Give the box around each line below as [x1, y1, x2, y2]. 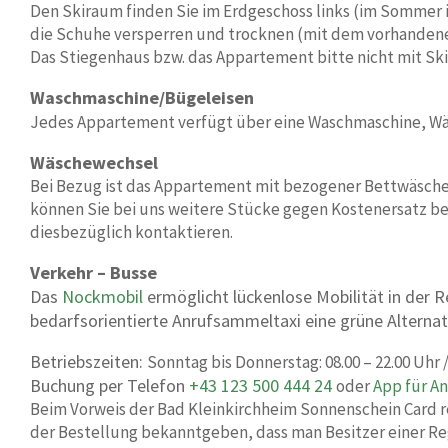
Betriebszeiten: [30, 350, 147, 373]
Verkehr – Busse [30, 261, 157, 284]
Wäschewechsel [30, 151, 158, 174]
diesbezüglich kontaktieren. [30, 221, 233, 243]
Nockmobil [62, 285, 143, 308]
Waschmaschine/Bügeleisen [30, 86, 254, 109]
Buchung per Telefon [30, 374, 189, 397]
